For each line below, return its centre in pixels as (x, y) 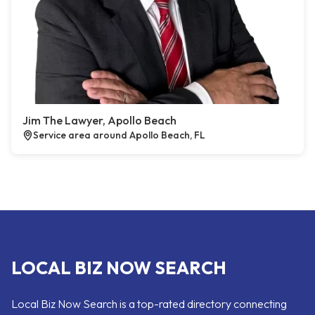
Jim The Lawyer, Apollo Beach (99, 120)
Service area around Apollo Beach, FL (119, 135)
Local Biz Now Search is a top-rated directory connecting (149, 304)
